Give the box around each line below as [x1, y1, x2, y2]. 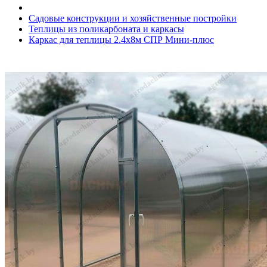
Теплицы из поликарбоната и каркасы [29, 24, 184, 34]
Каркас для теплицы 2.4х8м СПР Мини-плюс [29, 35, 214, 45]
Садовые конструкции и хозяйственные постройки [29, 13, 237, 23]
